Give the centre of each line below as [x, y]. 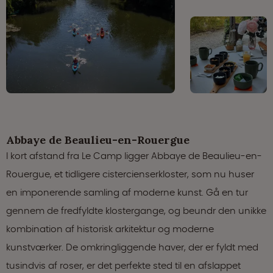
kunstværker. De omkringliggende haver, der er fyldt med [132, 247]
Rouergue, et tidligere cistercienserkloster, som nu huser [130, 174]
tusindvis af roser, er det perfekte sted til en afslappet [123, 265]
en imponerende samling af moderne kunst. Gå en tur [127, 192]
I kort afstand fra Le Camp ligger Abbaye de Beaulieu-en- [134, 155]
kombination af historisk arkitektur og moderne [110, 229]
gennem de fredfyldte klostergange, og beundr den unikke [136, 210]
